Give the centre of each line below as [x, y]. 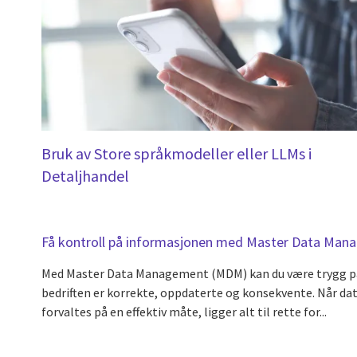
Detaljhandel [85, 175]
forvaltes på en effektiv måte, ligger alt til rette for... [184, 311]
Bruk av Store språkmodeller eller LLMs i [177, 153]
